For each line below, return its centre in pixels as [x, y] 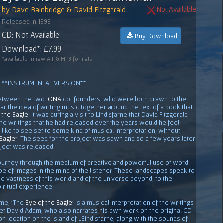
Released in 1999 [26, 21]
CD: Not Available [31, 34]
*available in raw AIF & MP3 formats [47, 58]
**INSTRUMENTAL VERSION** [44, 82]
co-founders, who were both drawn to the [124, 98]
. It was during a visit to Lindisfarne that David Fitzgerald [108, 114]
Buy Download [155, 36]
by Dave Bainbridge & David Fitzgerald [64, 9]
